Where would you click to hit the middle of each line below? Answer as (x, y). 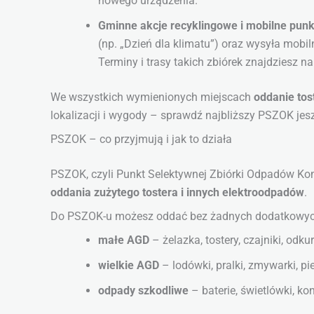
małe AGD (124, 240)
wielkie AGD (129, 266)
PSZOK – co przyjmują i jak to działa (141, 139)
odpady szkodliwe (143, 291)
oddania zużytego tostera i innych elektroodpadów (177, 193)
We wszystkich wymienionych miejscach (152, 97)
